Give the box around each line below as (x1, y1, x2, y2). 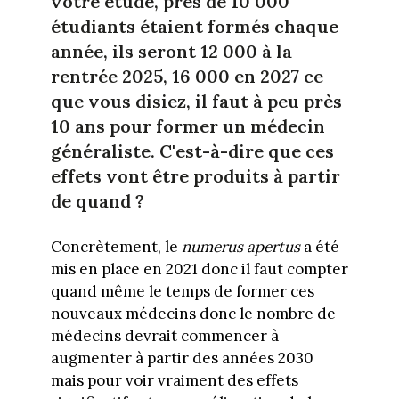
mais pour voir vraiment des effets (50, 370, 298, 390)
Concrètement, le (50, 236, 182, 256)
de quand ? (50, 189, 144, 212)
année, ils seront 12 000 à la (50, 39, 292, 62)
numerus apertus (181, 236, 304, 256)
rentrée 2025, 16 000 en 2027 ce (50, 64, 323, 87)
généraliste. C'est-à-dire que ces (50, 139, 334, 162)
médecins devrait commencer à (50, 325, 279, 346)
